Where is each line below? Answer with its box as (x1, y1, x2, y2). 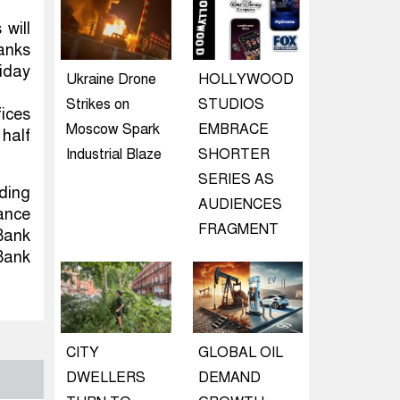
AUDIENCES (197, 196, 282, 213)
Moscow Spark (66, 121, 160, 138)
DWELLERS (66, 369, 146, 387)
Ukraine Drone (66, 71, 156, 88)
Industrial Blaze (66, 146, 162, 163)
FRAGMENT (197, 221, 279, 238)
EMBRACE (197, 121, 269, 138)
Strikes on (66, 96, 129, 113)
